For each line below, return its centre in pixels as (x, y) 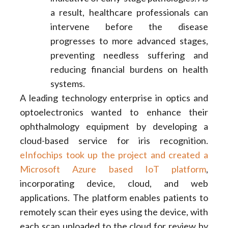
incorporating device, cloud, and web (114, 183)
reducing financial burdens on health (129, 69)
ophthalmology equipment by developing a (114, 126)
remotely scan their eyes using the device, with (114, 211)
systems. (67, 83)
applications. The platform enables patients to (114, 197)
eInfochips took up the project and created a (114, 154)
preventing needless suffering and (129, 55)
